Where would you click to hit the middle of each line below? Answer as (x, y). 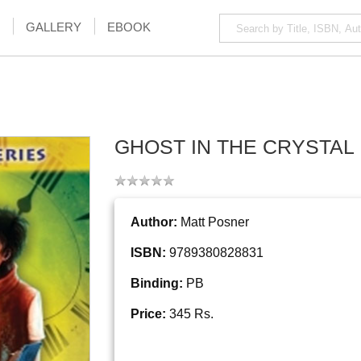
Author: (154, 222)
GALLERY (54, 27)
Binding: (156, 284)
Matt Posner (213, 222)
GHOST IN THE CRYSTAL (234, 147)
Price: (148, 314)
